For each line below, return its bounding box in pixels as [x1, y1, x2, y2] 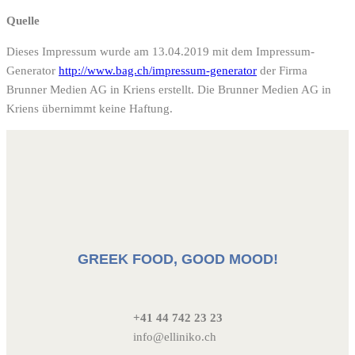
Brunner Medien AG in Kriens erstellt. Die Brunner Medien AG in [6, 82, 331, 96]
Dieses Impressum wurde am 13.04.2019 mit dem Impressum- [6, 44, 315, 58]
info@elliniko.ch [132, 330, 216, 343]
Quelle [6, 13, 40, 27]
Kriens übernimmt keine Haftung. [6, 101, 173, 115]
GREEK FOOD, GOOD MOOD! [77, 250, 278, 267]
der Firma [257, 63, 307, 77]
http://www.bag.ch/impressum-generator [59, 63, 257, 77]
